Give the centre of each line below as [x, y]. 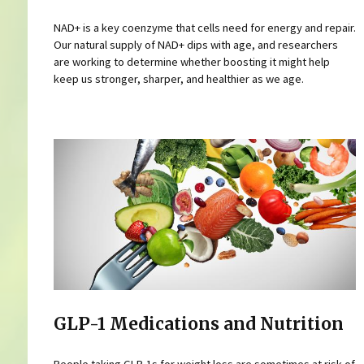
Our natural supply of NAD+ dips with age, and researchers [195, 44]
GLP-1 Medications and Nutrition [198, 324]
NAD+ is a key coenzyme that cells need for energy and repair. [204, 27]
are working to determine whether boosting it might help [191, 61]
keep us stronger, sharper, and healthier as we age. [178, 78]
